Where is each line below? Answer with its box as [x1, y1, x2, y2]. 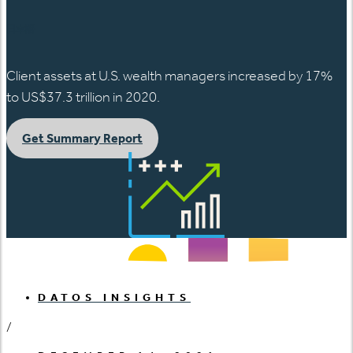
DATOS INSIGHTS [38, 290, 191, 304]
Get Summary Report [22, 130, 143, 146]
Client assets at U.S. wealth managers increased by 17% [6, 66, 333, 84]
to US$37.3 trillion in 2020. [6, 87, 160, 106]
